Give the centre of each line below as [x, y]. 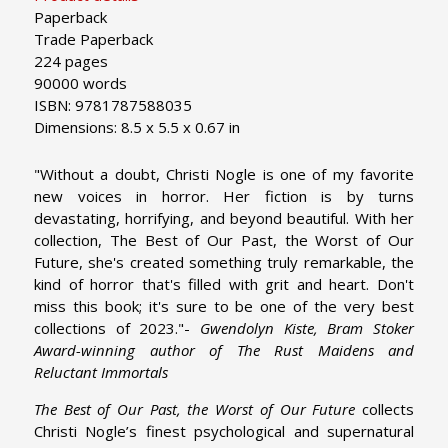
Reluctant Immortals [101, 371]
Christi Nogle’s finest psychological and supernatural [224, 430]
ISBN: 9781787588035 [113, 104]
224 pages [71, 60]
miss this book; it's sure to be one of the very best [224, 305]
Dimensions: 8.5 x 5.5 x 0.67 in [137, 126]
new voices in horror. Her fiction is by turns [224, 195]
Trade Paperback [93, 38]
